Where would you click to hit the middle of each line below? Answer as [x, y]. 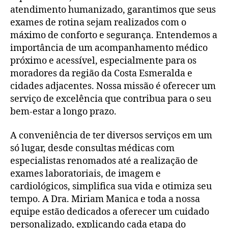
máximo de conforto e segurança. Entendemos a [114, 35]
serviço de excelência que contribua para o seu [111, 99]
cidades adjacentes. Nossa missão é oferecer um [113, 86]
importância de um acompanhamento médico [109, 48]
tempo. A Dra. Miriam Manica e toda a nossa [105, 199]
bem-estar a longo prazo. [63, 111]
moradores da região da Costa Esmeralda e [101, 73]
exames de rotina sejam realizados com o [98, 22]
